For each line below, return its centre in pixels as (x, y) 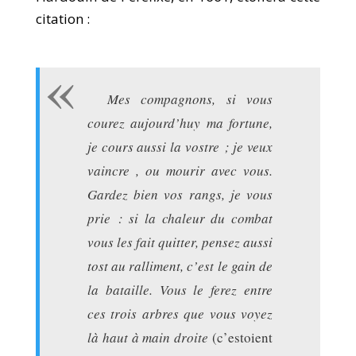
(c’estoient (241, 337)
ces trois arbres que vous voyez (180, 313)
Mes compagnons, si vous (190, 99)
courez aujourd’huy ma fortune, (180, 123)
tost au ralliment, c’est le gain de (180, 266)
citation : (62, 19)
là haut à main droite (148, 337)
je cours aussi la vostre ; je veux (180, 147)
